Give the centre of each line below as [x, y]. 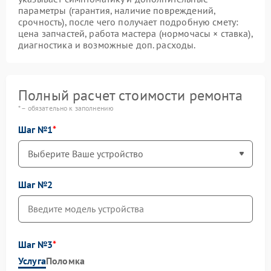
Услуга [32, 260]
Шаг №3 [35, 244]
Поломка [65, 260]
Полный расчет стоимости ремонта [131, 95]
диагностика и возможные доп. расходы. [107, 44]
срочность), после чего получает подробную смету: [129, 21]
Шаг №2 [35, 184]
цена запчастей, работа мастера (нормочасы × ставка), [135, 33]
